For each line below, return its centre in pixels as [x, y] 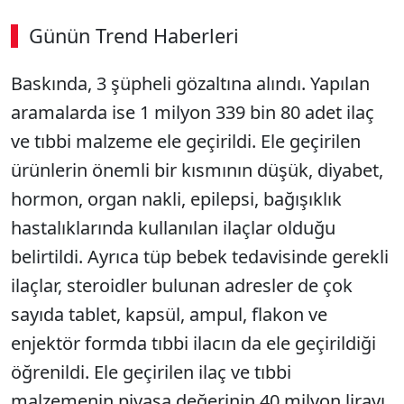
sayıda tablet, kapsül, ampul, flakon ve [169, 314]
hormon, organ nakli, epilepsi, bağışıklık [176, 199]
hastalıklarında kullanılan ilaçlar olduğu [173, 228]
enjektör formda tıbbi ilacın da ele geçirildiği [193, 343]
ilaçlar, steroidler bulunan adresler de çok [182, 285]
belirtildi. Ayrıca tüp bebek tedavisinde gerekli [200, 257]
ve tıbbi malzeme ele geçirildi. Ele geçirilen [186, 141]
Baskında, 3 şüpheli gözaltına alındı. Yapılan [190, 83]
